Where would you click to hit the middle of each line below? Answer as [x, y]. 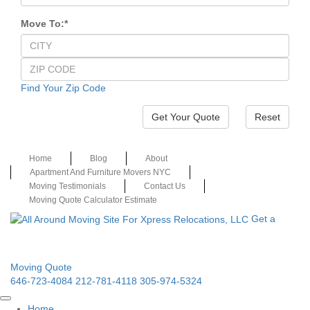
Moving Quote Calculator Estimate [93, 200]
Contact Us [165, 186]
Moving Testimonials [67, 186]
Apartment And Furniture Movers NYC [100, 172]
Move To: [43, 24]
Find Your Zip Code [63, 88]
